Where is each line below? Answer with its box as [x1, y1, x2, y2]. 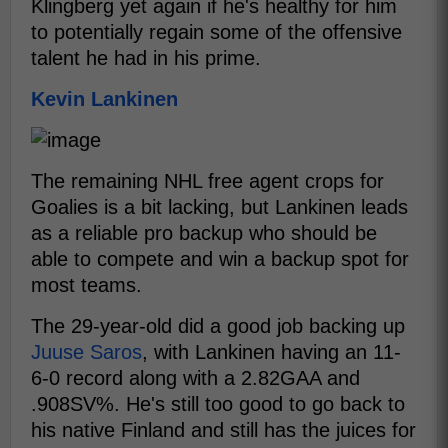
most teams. [31, 274, 142, 297]
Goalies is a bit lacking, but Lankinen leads [31, 196, 408, 219]
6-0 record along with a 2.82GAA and [31, 367, 360, 390]
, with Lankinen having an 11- [142, 341, 401, 364]
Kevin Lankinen [31, 88, 178, 111]
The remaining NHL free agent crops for [31, 170, 384, 193]
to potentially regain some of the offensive [31, 21, 402, 44]
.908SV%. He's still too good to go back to [31, 393, 405, 416]
